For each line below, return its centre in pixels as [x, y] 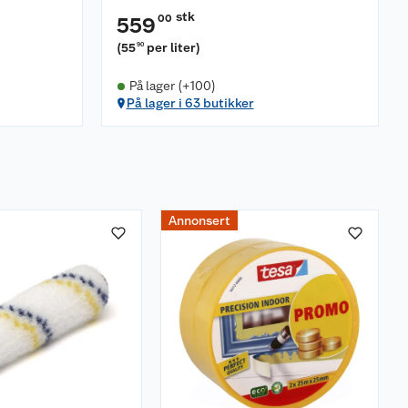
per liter [172, 47]
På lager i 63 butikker [190, 103]
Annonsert [199, 220]
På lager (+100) [172, 86]
